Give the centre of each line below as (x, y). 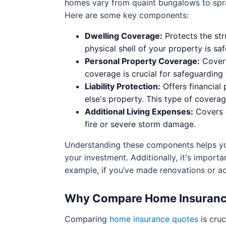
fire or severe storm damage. (140, 124)
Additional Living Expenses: (139, 111)
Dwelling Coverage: (124, 36)
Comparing (87, 219)
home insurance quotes (154, 219)
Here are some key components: (127, 15)
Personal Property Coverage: (142, 61)
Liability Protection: (123, 86)
